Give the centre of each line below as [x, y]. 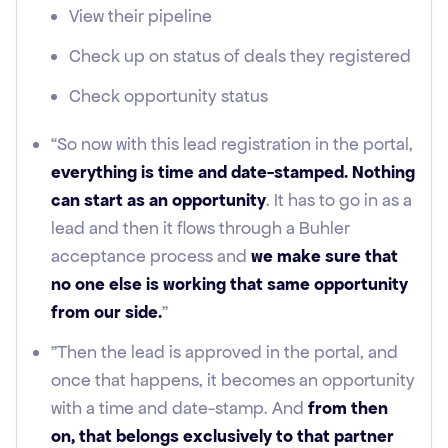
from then [348, 408]
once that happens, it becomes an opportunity [233, 380]
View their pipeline [140, 16]
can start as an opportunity [158, 200]
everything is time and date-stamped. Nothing [233, 172]
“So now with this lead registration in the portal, [232, 144]
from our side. [106, 312]
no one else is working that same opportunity [229, 284]
